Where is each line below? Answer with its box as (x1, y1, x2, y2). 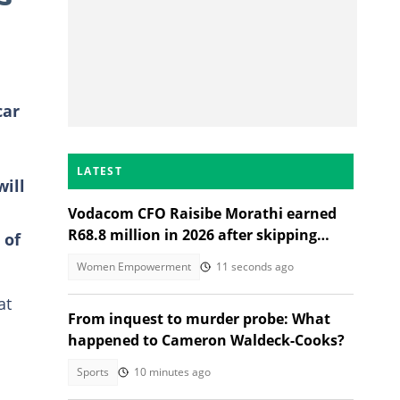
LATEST (77, 163, 122, 179)
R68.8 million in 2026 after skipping (68, 225, 317, 245)
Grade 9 (68, 246, 122, 266)
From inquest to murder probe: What (68, 309, 330, 329)
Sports (77, 364, 109, 379)
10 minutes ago (134, 364, 211, 379)
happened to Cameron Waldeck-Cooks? (68, 330, 345, 350)
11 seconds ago (216, 259, 294, 274)
